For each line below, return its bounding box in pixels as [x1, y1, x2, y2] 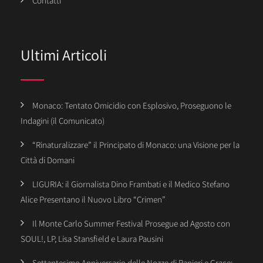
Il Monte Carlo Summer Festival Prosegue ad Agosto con [32, 218, 230, 230]
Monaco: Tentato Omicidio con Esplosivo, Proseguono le [32, 100, 231, 112]
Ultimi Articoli [21, 45, 107, 65]
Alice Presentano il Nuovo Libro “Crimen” [21, 194, 166, 205]
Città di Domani [21, 154, 75, 166]
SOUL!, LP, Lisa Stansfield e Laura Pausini [21, 233, 163, 245]
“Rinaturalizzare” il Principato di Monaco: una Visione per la [32, 139, 240, 151]
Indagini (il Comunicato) [21, 115, 104, 127]
